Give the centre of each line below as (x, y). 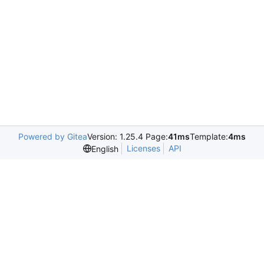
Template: (209, 136)
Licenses (143, 148)
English (105, 148)
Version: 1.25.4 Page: (128, 136)
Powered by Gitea (53, 136)
